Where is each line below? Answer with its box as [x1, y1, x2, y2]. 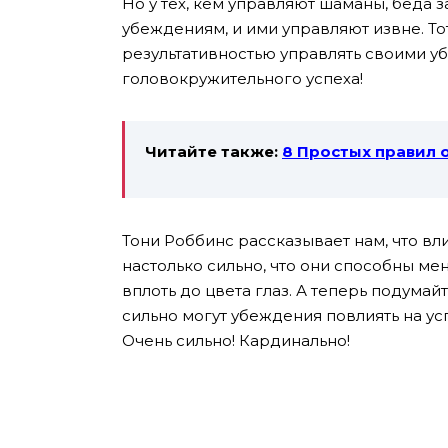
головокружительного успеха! [122, 68, 363, 88]
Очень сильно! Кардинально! [122, 330, 350, 350]
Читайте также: [145, 141, 282, 161]
